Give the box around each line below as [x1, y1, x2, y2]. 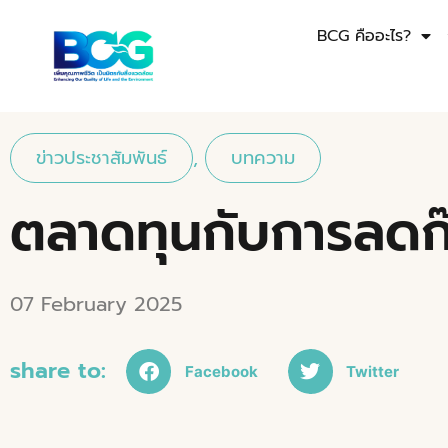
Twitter [346, 361, 399, 381]
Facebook [184, 361, 258, 381]
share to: [10, 354, 106, 388]
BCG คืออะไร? [317, 24, 412, 49]
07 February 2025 [10, 289, 182, 320]
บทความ [231, 144, 295, 173]
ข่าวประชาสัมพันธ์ [36, 144, 167, 173]
